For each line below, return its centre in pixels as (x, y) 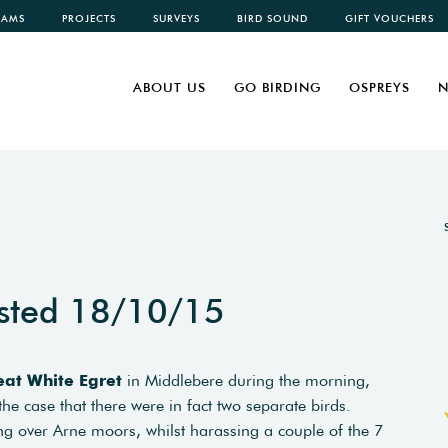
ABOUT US (169, 87)
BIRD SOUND (272, 18)
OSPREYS (379, 87)
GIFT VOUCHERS (389, 18)
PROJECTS (89, 18)
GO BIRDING (277, 87)
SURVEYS (176, 18)
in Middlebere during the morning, (246, 380)
